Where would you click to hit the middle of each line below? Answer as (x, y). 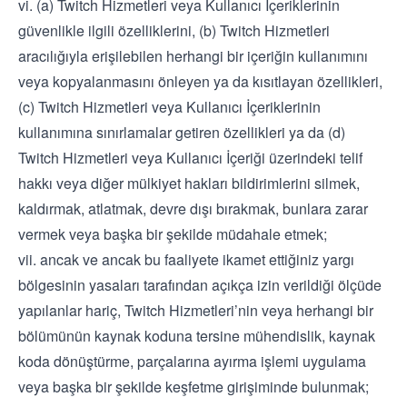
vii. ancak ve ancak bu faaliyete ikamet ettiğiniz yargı (186, 259)
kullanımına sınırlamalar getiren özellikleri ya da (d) (182, 132)
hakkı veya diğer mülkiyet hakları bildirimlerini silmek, (189, 183)
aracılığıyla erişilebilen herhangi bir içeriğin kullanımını (193, 56)
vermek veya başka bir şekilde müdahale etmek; (173, 234)
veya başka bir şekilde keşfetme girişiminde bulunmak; (194, 387)
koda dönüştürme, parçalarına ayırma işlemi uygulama (192, 361)
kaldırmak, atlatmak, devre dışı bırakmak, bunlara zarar (193, 208)
